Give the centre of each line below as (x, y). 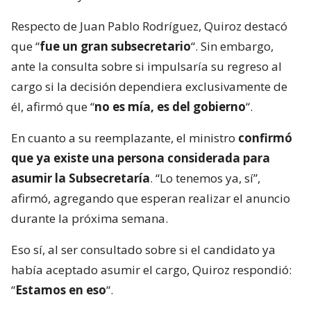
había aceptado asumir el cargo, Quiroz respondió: (151, 270)
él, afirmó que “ (53, 107)
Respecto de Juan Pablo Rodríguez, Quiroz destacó (149, 26)
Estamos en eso (61, 290)
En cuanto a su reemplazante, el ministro (125, 138)
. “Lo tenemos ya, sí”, (205, 178)
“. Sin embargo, (232, 47)
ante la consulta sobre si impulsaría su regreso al (146, 67)
